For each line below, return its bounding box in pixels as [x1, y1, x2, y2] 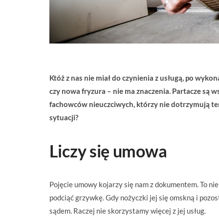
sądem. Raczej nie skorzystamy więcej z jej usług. [49, 206, 206, 215]
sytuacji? [49, 112, 78, 122]
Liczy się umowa [49, 141, 167, 161]
